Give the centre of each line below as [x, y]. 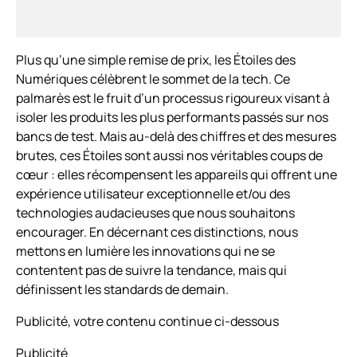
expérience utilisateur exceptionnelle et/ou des [153, 194]
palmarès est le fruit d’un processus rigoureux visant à [173, 98]
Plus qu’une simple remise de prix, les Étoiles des [156, 60]
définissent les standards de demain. [122, 290]
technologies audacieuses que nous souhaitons [155, 213]
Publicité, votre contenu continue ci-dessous [147, 322]
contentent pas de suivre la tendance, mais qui [151, 271]
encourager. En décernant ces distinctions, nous [157, 232]
